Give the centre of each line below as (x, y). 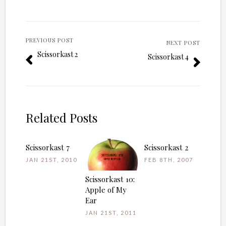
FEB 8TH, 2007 (169, 160)
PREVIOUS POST (50, 40)
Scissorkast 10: (110, 179)
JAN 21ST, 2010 (52, 160)
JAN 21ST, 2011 (111, 212)
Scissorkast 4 (168, 56)
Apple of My (106, 189)
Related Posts (62, 118)
